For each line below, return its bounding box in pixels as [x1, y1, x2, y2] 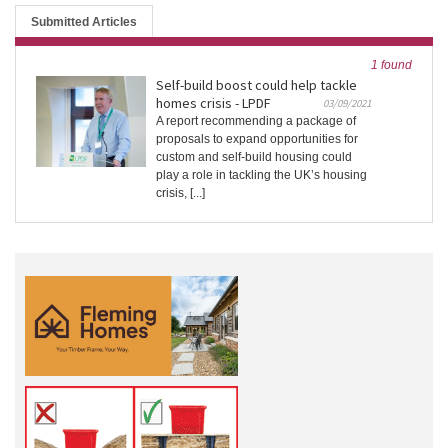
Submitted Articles [31, 15, 137, 30]
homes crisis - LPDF [156, 94, 271, 113]
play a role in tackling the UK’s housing [156, 168, 367, 183]
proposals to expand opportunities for [156, 132, 358, 147]
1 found [371, 58, 412, 73]
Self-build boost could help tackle [156, 76, 357, 95]
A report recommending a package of [156, 114, 356, 129]
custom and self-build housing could [156, 150, 352, 165]
